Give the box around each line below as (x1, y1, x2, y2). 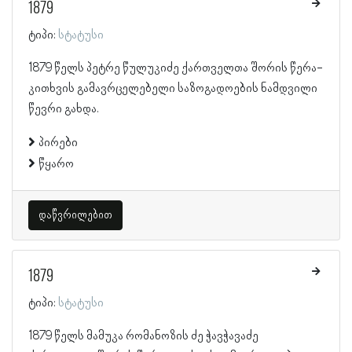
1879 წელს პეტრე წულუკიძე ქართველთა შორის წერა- (28, 60, 323, 75)
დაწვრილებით (38, 208, 112, 222)
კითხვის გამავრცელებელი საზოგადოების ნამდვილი (28, 81, 317, 96)
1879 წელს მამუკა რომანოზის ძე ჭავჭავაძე (28, 328, 258, 343)
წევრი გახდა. (28, 101, 99, 116)
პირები (38, 135, 78, 150)
